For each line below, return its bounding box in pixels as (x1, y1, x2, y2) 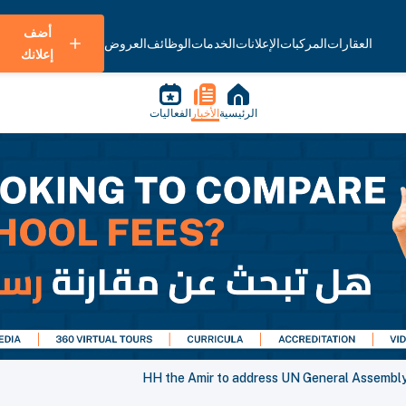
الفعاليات (149, 107, 191, 120)
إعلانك (21, 47, 53, 62)
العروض (104, 36, 147, 51)
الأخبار (190, 107, 219, 120)
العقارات (327, 36, 372, 51)
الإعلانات (236, 36, 280, 51)
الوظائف (147, 36, 191, 51)
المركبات (280, 36, 327, 51)
